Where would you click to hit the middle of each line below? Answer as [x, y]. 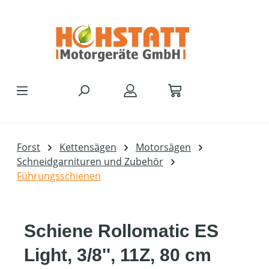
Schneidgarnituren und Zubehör [90, 162]
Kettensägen [88, 147]
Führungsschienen [59, 176]
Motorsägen [163, 147]
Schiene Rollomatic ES [121, 231]
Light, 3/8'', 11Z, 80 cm [118, 255]
